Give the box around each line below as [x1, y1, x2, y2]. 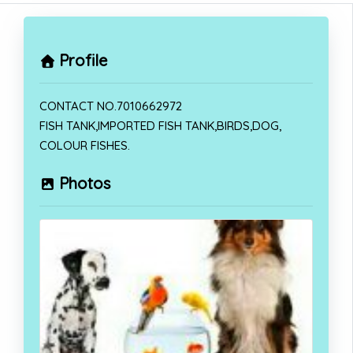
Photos [59, 173, 111, 193]
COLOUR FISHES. [39, 137, 130, 153]
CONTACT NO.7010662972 [39, 98, 182, 113]
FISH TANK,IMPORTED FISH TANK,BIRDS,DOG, [39, 117, 281, 133]
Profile [59, 50, 108, 70]
